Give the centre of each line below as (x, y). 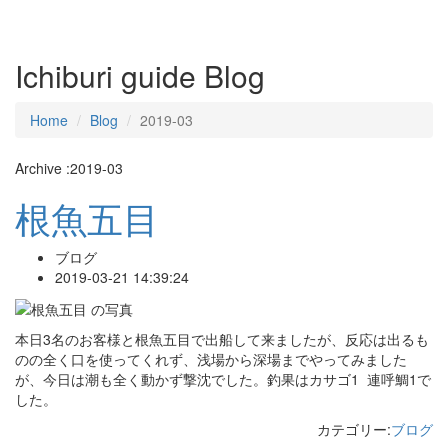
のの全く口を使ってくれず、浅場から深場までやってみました (211, 359)
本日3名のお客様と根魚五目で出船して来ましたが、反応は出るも (222, 339)
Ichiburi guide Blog (140, 75)
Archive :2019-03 (69, 168)
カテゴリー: (354, 429)
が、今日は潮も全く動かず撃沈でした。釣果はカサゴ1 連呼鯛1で (223, 379)
